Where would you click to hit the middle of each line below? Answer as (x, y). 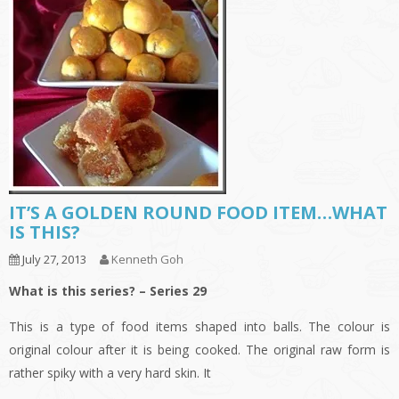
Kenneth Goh (147, 260)
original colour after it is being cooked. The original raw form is (199, 350)
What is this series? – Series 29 (108, 291)
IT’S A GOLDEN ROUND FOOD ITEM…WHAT (198, 213)
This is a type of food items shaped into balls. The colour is (199, 327)
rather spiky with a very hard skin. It (110, 373)
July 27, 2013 (53, 260)
